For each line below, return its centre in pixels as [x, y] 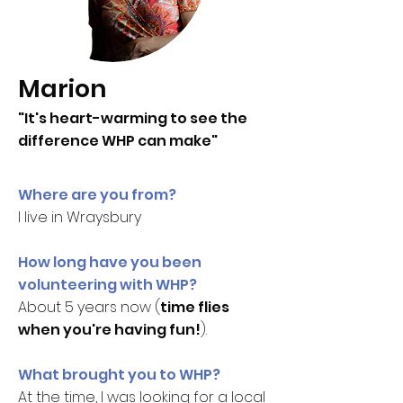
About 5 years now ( [89, 307]
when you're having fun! [109, 330]
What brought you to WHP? [121, 375]
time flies [195, 307]
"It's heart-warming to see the [133, 118]
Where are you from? [99, 195]
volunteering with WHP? [109, 285]
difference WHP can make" [118, 141]
